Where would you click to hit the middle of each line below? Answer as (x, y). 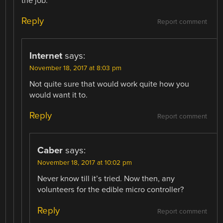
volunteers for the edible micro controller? (111, 190)
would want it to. (59, 95)
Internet (46, 56)
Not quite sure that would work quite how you (110, 84)
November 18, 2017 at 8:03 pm (76, 68)
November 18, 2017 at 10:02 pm (85, 163)
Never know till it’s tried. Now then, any (106, 179)
